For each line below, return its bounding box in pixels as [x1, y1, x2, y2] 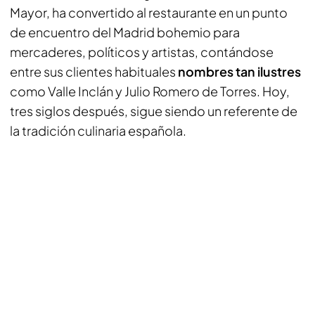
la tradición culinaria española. [10, 122, 186, 139]
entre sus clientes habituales [10, 63, 178, 79]
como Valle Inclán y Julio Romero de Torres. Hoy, [10, 83, 290, 99]
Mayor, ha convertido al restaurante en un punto [10, 4, 288, 20]
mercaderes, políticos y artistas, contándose [10, 44, 274, 60]
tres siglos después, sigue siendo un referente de [10, 103, 297, 119]
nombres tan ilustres [178, 63, 301, 79]
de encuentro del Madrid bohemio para [10, 24, 240, 40]
